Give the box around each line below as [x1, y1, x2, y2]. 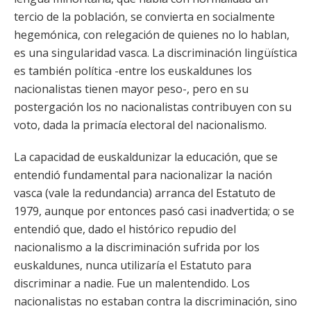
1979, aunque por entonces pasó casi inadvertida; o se [14, 203, 294, 219]
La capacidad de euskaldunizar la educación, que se [14, 149, 278, 165]
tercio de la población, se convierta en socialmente [14, 9, 275, 24]
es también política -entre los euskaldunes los [14, 63, 252, 78]
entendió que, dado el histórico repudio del [14, 221, 236, 237]
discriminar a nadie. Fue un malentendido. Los [14, 276, 250, 291]
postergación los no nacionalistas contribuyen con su [14, 99, 292, 115]
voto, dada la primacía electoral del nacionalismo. [14, 117, 267, 133]
